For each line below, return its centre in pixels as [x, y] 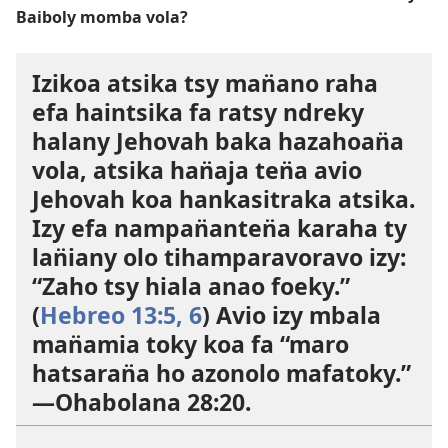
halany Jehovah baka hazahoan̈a [218, 140]
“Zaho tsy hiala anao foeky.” [191, 285]
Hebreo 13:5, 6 [121, 314]
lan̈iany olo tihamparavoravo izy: [219, 256]
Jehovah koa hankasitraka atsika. [223, 198]
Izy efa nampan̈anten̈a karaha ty [219, 227]
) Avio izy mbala [291, 314]
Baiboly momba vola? [102, 16]
